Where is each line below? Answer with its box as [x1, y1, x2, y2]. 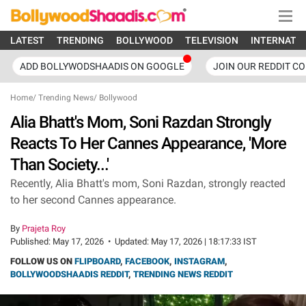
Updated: [115, 236, 151, 247]
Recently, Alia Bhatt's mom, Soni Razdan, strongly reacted [10, 177, 286, 190]
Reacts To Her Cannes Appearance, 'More [10, 134, 286, 153]
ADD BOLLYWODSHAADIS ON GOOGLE [20, 61, 184, 72]
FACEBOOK [125, 256, 169, 266]
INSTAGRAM [174, 256, 225, 266]
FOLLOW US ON [10, 256, 74, 266]
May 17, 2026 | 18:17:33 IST [151, 236, 257, 247]
